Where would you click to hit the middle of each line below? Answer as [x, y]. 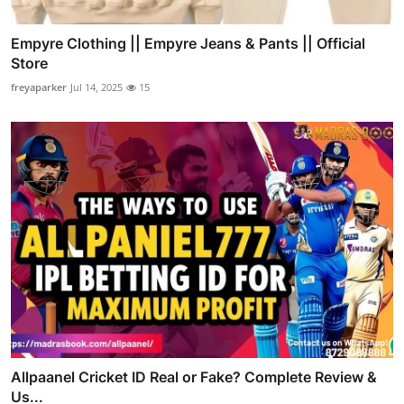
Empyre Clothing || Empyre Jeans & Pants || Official [188, 43]
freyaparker [39, 87]
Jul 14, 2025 [96, 87]
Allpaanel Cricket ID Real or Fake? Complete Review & [194, 377]
